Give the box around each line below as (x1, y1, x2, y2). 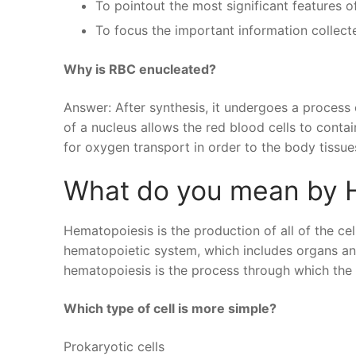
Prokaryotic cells (64, 338, 164, 354)
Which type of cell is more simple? (64, 300, 277, 316)
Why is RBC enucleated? (64, 60, 216, 77)
